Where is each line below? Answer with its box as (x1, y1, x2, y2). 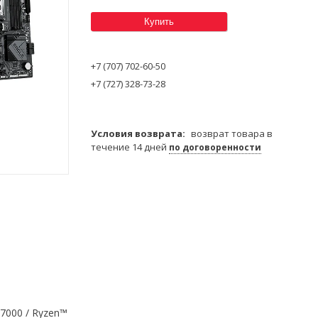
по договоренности (169, 141, 261, 153)
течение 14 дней (91, 140, 169, 153)
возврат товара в (191, 126, 273, 140)
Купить (144, 16, 174, 27)
